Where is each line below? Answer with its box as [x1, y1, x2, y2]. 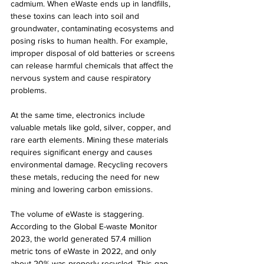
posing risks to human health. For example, [11, 36, 170, 46]
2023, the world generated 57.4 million [11, 234, 154, 244]
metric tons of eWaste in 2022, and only [11, 246, 159, 256]
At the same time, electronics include [11, 110, 147, 120]
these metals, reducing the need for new [11, 172, 161, 182]
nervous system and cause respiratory [11, 73, 153, 83]
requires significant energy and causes [11, 147, 155, 157]
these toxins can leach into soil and [11, 11, 141, 21]
